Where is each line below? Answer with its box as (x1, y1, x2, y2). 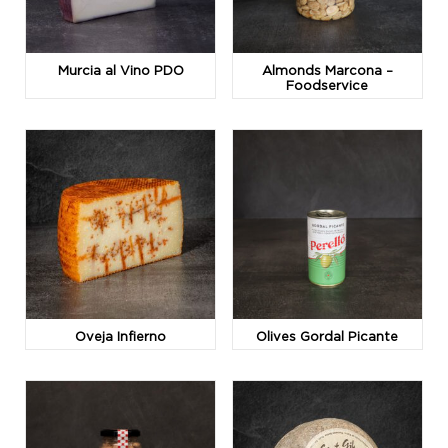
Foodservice (286, 78, 369, 93)
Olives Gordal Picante (256, 329, 399, 344)
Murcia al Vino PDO (57, 63, 184, 78)
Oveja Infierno (75, 329, 167, 344)
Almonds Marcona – (261, 63, 393, 78)
